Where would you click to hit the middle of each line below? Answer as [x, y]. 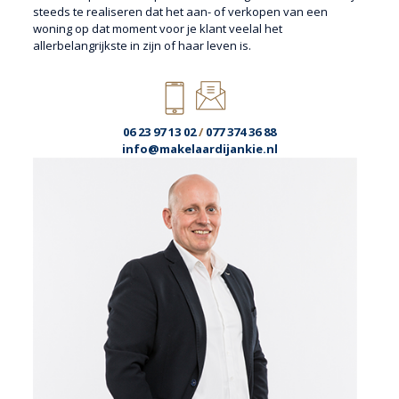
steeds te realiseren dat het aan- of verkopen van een [180, 12]
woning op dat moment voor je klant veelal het [157, 29]
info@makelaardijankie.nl [199, 149]
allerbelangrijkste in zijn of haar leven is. [142, 46]
